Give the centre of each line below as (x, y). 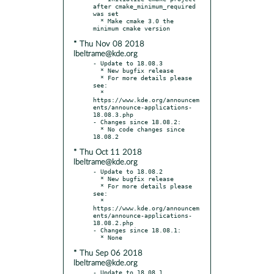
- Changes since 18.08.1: (137, 230)
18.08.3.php (113, 114)
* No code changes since (97, 129)
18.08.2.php (113, 222)
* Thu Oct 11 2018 (108, 152)
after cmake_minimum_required (144, 6)
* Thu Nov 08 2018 (109, 44)
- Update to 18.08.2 (128, 171)
